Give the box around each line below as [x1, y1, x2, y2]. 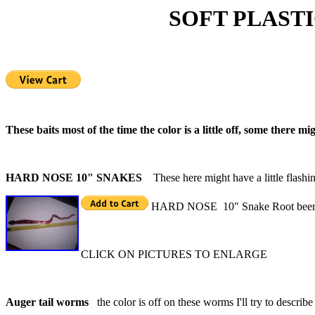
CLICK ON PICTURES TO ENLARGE [81, 248, 267, 261]
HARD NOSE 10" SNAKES [6, 172, 153, 184]
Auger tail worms [6, 296, 94, 309]
